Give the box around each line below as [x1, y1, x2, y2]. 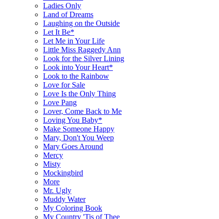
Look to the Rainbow [43, 71, 109, 80]
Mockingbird [43, 168, 83, 177]
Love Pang [43, 98, 77, 107]
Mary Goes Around [43, 142, 103, 151]
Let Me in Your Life [43, 36, 105, 45]
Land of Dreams [43, 10, 93, 19]
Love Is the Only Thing [43, 89, 116, 98]
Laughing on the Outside [43, 19, 120, 27]
